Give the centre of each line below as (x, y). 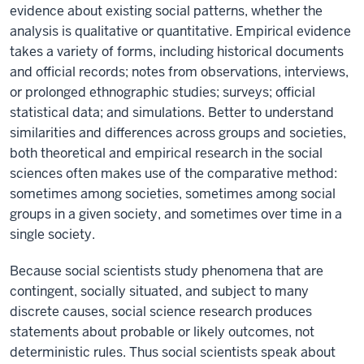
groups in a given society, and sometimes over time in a (176, 214)
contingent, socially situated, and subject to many (159, 291)
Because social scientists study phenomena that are (167, 271)
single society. (52, 234)
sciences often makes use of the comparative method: (173, 173)
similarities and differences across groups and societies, (178, 133)
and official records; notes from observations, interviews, (179, 72)
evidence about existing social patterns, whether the (166, 11)
